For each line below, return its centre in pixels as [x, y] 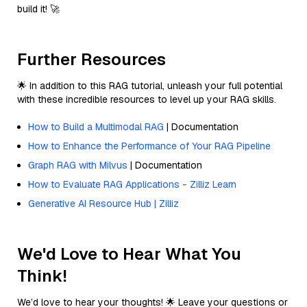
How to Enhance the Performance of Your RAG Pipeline [149, 146]
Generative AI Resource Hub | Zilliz [103, 203]
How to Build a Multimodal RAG [96, 126]
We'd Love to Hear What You [129, 254]
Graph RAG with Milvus [78, 165]
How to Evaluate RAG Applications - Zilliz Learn [132, 184]
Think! [42, 275]
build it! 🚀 [38, 9]
